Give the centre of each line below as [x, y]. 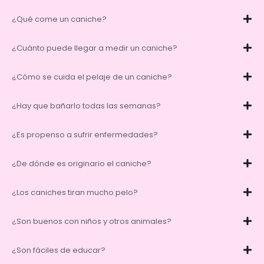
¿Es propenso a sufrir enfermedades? [85, 134]
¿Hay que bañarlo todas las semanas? [86, 105]
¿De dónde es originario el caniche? [82, 163]
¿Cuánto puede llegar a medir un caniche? [95, 48]
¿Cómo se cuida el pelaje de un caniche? [92, 77]
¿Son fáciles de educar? [59, 250]
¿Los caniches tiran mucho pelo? [75, 192]
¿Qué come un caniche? [59, 19]
